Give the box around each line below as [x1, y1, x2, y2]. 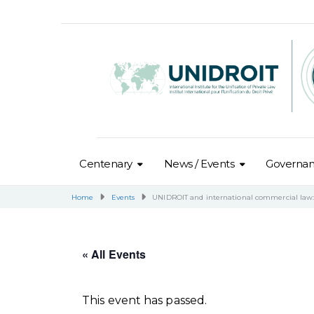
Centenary [79, 156, 132, 170]
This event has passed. [82, 294, 207, 308]
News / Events [163, 156, 235, 170]
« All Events [82, 246, 146, 263]
